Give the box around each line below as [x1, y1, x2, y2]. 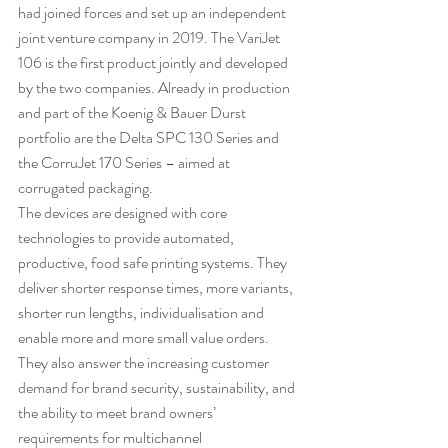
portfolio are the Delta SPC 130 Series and [18, 126, 282, 150]
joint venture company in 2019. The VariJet [18, 26, 283, 50]
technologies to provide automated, [18, 226, 237, 250]
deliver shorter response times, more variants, [18, 276, 296, 300]
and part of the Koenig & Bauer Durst [18, 101, 249, 125]
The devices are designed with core [18, 201, 230, 225]
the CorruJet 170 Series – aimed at [18, 151, 233, 175]
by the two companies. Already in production [18, 76, 293, 100]
